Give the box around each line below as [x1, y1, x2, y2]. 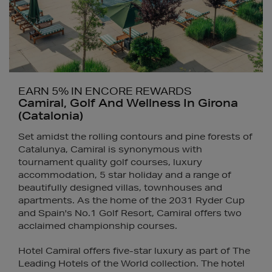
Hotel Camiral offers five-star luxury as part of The [18, 245, 250, 256]
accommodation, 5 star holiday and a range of [18, 169, 231, 180]
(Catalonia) [18, 108, 83, 122]
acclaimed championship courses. [18, 220, 177, 231]
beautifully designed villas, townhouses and [18, 182, 222, 193]
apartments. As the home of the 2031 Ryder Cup [18, 194, 245, 206]
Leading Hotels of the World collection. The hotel [18, 257, 245, 269]
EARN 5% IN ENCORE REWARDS [18, 84, 192, 97]
